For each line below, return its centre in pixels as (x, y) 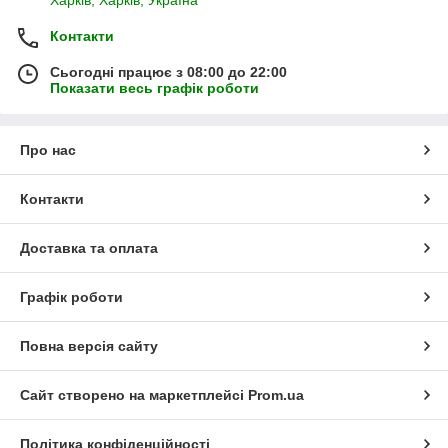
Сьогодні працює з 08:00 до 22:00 (168, 71)
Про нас (48, 149)
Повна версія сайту (89, 345)
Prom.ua (276, 394)
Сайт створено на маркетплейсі (134, 394)
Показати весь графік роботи (154, 87)
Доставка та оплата (89, 247)
